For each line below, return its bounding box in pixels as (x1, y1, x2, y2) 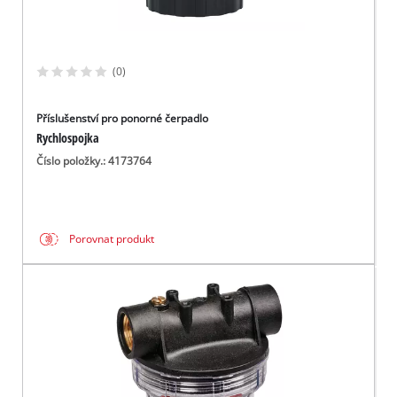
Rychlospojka (36, 129, 100, 146)
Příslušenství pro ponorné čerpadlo (36, 112, 209, 125)
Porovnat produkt (69, 232, 155, 246)
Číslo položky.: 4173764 (36, 154, 152, 168)
